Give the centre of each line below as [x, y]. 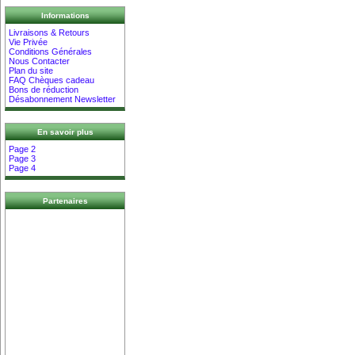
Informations [65, 16]
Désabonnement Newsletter [63, 99]
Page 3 [23, 158]
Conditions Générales [51, 51]
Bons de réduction [44, 89]
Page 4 [23, 168]
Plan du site [31, 70]
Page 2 [23, 149]
